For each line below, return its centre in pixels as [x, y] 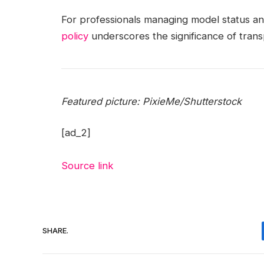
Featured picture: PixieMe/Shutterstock [151, 101]
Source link [87, 166]
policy [75, 36]
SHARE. [55, 231]
